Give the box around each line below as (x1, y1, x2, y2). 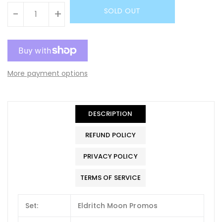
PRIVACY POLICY (83, 151, 138, 161)
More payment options (7, 68, 88, 78)
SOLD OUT (104, 5, 141, 16)
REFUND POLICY (85, 130, 136, 140)
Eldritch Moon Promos (78, 200, 158, 211)
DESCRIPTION (88, 109, 133, 118)
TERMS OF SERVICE (80, 172, 141, 182)
